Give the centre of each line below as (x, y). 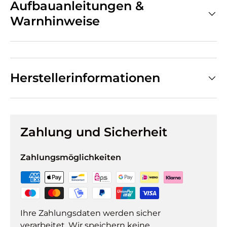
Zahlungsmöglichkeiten (71, 157)
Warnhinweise (55, 21)
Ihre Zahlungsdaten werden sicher (90, 213)
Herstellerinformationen (85, 78)
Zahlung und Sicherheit (94, 132)
